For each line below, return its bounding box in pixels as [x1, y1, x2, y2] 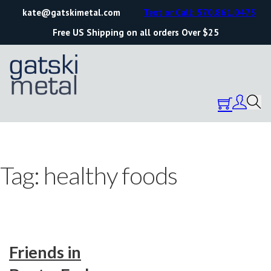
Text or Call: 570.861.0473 [143, 7, 256, 18]
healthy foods [44, 160, 177, 190]
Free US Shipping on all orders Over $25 [52, 27, 219, 38]
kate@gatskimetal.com [22, 7, 120, 18]
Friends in [9, 241, 81, 262]
